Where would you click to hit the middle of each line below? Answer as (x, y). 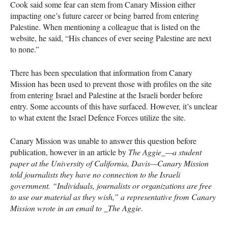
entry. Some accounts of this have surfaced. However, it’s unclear (114, 106)
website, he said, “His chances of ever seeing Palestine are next (111, 38)
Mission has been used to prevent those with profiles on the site (111, 83)
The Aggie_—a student (165, 152)
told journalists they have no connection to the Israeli (95, 174)
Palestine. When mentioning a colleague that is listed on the (105, 26)
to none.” (25, 49)
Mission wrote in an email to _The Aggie (76, 208)
